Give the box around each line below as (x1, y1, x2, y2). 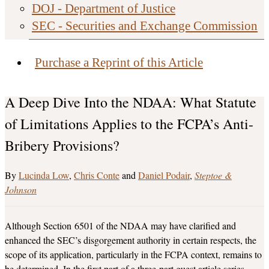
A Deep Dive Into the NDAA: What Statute (5, 92, 256, 112)
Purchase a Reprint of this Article (35, 55, 203, 70)
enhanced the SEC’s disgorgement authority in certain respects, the (5, 234, 256, 247)
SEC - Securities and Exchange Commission (32, 19, 258, 33)
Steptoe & (195, 169, 232, 182)
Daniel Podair (138, 169, 190, 182)
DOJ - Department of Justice (32, 1, 175, 16)
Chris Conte (74, 169, 119, 182)
